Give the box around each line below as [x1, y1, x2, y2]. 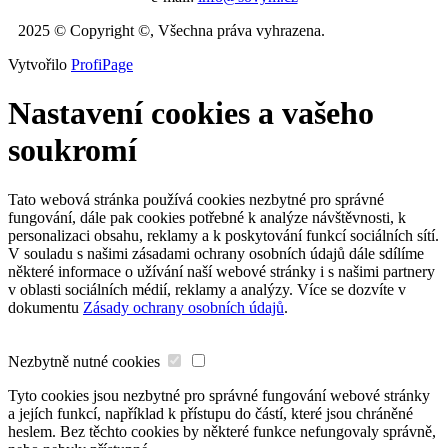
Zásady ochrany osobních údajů [83, 298, 284, 316]
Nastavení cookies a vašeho [8, 95, 374, 132]
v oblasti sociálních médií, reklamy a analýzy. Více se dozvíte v [8, 280, 406, 298]
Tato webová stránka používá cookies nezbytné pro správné [8, 190, 384, 208]
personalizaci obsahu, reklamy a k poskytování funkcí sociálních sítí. [8, 226, 439, 244]
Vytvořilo [8, 55, 71, 73]
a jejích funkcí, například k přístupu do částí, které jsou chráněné [8, 404, 413, 422]
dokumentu [8, 298, 83, 316]
